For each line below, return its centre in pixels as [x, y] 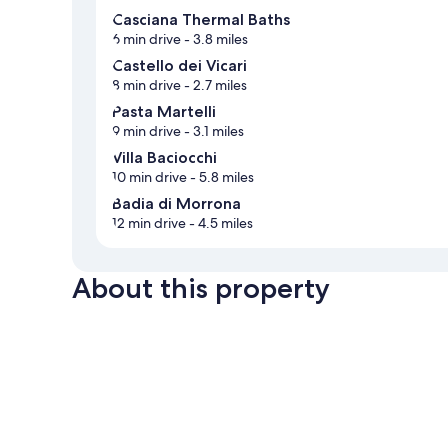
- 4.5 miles [219, 223]
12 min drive [149, 223]
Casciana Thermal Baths [201, 20]
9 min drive [146, 131]
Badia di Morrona [176, 204]
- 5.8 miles [220, 177]
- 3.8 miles [214, 39]
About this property [201, 288]
